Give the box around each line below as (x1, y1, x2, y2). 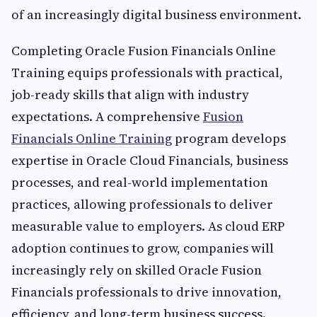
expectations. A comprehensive (11, 108, 203, 126)
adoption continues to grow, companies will (11, 239, 274, 258)
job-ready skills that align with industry (11, 86, 249, 104)
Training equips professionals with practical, (11, 64, 283, 82)
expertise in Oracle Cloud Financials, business (11, 151, 288, 170)
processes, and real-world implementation (11, 173, 268, 192)
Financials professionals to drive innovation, (11, 283, 282, 301)
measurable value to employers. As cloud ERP (11, 217, 284, 236)
